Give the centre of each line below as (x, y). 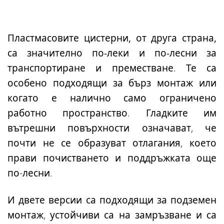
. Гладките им (172, 113)
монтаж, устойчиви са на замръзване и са (112, 215)
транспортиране (46, 68)
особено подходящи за (68, 83)
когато (23, 98)
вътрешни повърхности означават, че (112, 128)
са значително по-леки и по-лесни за (112, 53)
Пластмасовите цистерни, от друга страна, (112, 38)
